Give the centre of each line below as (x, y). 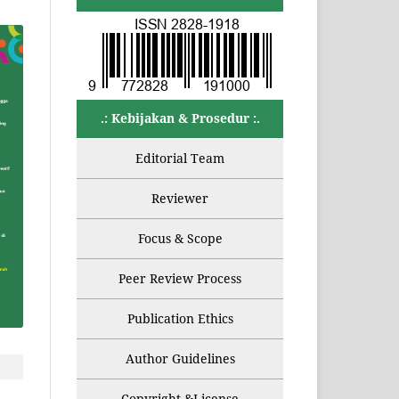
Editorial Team (180, 159)
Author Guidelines (180, 359)
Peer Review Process (180, 279)
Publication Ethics (180, 319)
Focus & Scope (180, 239)
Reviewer (180, 199)
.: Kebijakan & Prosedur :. (180, 118)
